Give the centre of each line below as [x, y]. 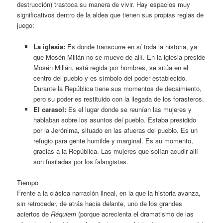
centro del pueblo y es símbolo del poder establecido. [110, 78]
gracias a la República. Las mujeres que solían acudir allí [115, 151]
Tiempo [28, 182]
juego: [26, 25]
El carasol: [50, 109]
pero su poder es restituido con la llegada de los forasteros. [118, 99]
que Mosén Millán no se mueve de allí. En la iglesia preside [119, 57]
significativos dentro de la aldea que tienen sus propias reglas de [111, 15]
